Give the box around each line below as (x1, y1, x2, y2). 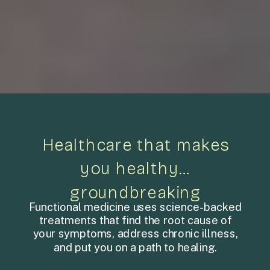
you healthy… (80, 159, 191, 179)
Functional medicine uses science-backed (29, 201, 242, 214)
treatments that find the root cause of (39, 214, 232, 227)
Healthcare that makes (42, 134, 229, 155)
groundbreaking (69, 182, 201, 202)
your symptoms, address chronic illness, (33, 227, 238, 240)
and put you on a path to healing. (53, 241, 218, 254)
